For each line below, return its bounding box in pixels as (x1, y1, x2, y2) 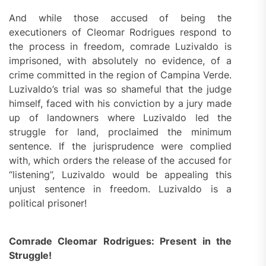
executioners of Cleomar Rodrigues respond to (9, 26, 232, 39)
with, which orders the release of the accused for (9, 154, 232, 167)
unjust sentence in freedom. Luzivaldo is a (9, 183, 232, 195)
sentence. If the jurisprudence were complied (9, 140, 232, 153)
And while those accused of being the (9, 12, 232, 24)
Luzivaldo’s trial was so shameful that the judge (9, 83, 232, 96)
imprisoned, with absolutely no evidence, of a (9, 55, 232, 67)
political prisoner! (9, 197, 87, 210)
